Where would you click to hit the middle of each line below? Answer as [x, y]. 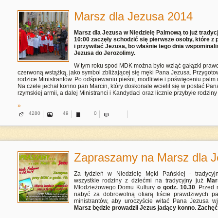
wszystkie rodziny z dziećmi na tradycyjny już [138, 181]
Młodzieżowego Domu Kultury [115, 187]
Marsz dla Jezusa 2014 [133, 16]
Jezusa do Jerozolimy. [104, 53]
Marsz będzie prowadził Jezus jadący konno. [135, 208]
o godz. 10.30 [176, 187]
